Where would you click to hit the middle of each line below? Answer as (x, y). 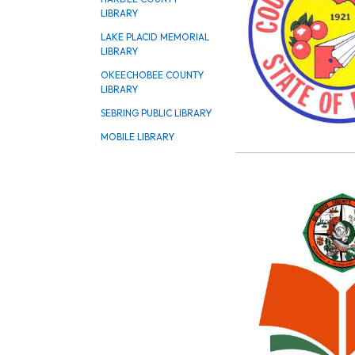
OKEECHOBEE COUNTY (152, 75)
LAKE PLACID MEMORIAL (155, 37)
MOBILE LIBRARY (137, 137)
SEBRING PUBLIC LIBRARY (156, 113)
